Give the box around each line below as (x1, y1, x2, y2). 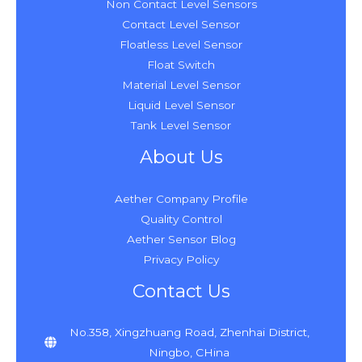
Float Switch (147, 58, 215, 72)
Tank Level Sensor (131, 119, 231, 133)
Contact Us (132, 279, 230, 302)
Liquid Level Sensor (127, 99, 235, 112)
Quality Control (140, 212, 222, 225)
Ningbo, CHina (149, 345, 229, 359)
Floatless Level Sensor (120, 38, 242, 52)
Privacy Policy (143, 252, 219, 266)
